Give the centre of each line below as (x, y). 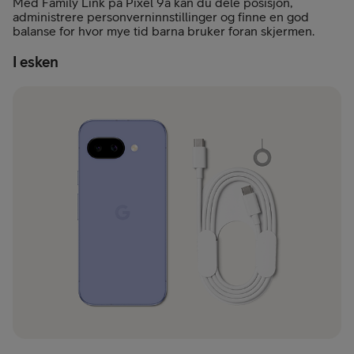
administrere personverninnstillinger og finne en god (161, 17)
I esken (36, 61)
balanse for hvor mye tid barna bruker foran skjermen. (164, 31)
